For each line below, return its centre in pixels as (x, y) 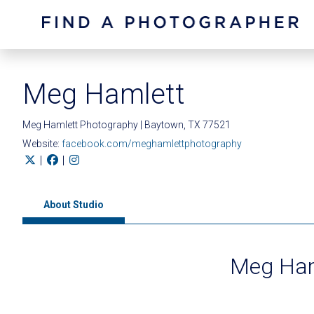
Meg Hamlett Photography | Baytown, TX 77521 (127, 125)
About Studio (74, 205)
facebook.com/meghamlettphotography (152, 144)
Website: (42, 144)
